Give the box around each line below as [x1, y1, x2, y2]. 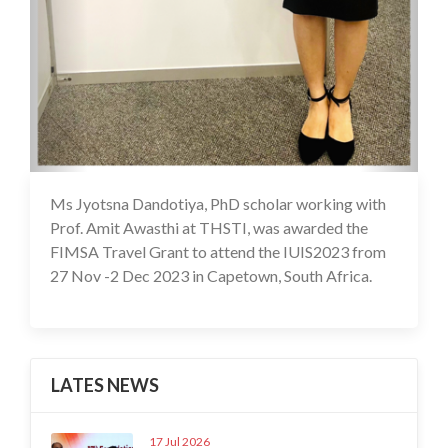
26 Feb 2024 [329, 194, 401, 210]
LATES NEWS [51, 373, 159, 396]
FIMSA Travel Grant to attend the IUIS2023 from [50, 241, 386, 261]
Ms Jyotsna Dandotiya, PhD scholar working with [50, 193, 386, 213]
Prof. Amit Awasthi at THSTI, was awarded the [50, 217, 368, 237]
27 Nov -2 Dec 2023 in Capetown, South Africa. [50, 265, 372, 285]
